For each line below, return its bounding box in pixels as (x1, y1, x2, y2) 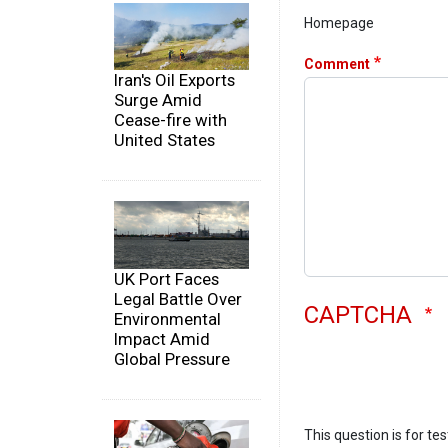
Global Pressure (114, 348, 230, 369)
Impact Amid (114, 328, 210, 349)
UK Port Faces (114, 268, 219, 289)
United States (114, 130, 215, 151)
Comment (304, 55, 370, 72)
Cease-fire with (114, 110, 227, 131)
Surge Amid (114, 90, 202, 111)
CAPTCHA (304, 300, 418, 329)
